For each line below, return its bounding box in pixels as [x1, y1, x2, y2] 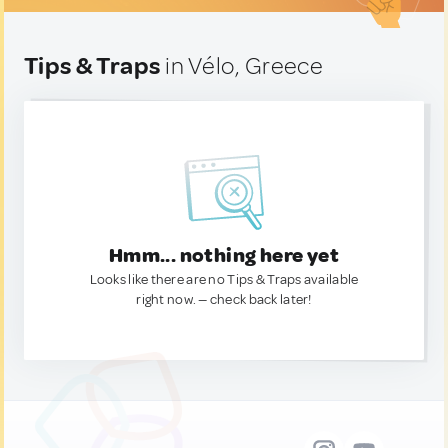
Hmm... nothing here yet [108, 243, 340, 268]
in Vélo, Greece [160, 51, 324, 81]
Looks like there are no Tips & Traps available [89, 271, 359, 288]
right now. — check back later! [136, 291, 312, 308]
